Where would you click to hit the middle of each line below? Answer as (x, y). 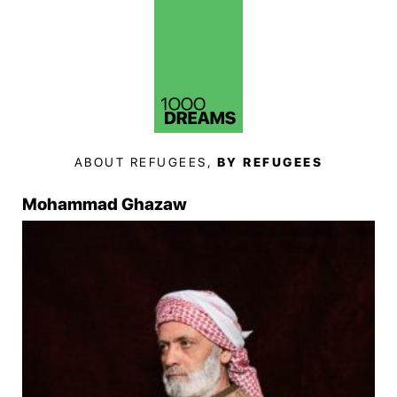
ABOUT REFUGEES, (145, 162)
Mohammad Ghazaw (105, 204)
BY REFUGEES (270, 162)
